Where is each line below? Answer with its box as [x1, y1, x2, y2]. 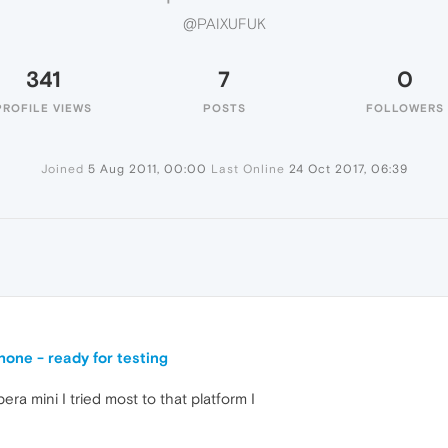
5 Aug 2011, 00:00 [87, 162, 207, 176]
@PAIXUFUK [182, 15, 266, 33]
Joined [40, 162, 84, 176]
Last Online [210, 162, 285, 176]
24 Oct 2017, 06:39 [288, 162, 408, 176]
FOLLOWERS [366, 102, 444, 114]
